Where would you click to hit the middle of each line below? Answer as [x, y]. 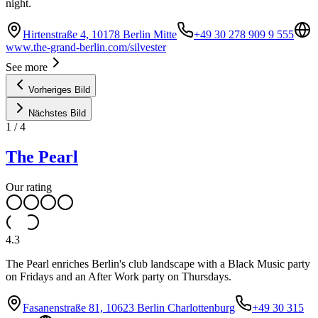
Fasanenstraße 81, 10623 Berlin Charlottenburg [129, 307]
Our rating [29, 187]
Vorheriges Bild [59, 89]
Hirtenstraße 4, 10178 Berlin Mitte [100, 34]
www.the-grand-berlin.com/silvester [86, 47]
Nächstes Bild [57, 113]
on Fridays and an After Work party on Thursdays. [119, 276]
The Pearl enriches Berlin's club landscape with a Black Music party [158, 263]
